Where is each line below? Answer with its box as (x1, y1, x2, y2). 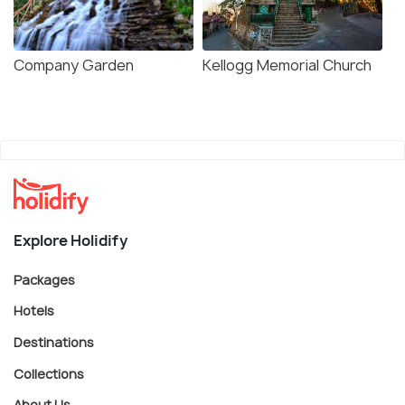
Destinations (14, 333, 94, 351)
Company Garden (14, 54, 134, 75)
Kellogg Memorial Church (202, 54, 372, 75)
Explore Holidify (14, 230, 127, 250)
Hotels (14, 301, 54, 319)
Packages (14, 270, 75, 288)
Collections (14, 364, 84, 382)
